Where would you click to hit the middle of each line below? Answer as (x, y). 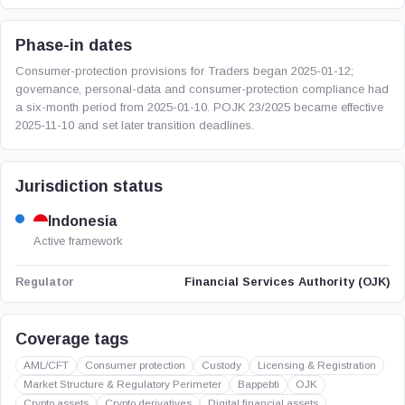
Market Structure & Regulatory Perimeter (122, 384)
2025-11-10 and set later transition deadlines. (135, 125)
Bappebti (259, 384)
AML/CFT (46, 365)
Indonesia (82, 221)
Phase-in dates (74, 45)
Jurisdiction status (89, 186)
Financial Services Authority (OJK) (287, 282)
